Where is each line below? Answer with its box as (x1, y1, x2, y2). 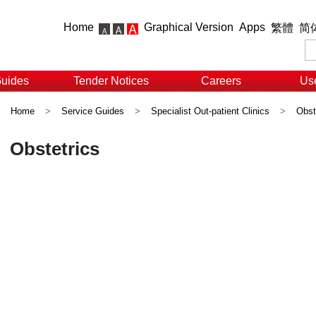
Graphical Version (144, 21, 233, 33)
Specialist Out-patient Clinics (151, 106, 269, 116)
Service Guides (61, 106, 124, 116)
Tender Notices (73, 75, 149, 87)
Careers (200, 75, 241, 87)
